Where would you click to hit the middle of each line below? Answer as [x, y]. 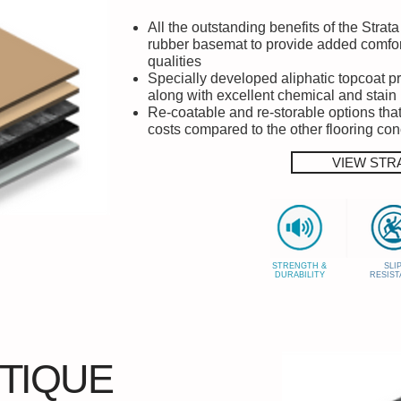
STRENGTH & [299, 265]
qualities [175, 61]
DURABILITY [299, 274]
